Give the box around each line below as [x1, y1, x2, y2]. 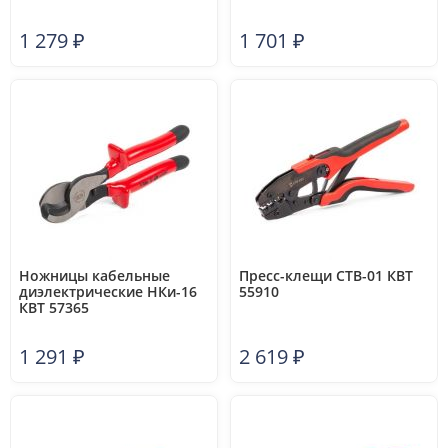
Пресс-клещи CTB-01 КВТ [239, 266, 413, 285]
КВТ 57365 [19, 298, 89, 317]
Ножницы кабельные [19, 266, 170, 285]
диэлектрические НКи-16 [19, 282, 197, 301]
